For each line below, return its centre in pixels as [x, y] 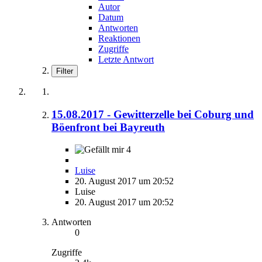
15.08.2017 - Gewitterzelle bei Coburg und [153, 114]
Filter [65, 71]
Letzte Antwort [126, 59]
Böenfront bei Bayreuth [108, 127]
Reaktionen [119, 38]
